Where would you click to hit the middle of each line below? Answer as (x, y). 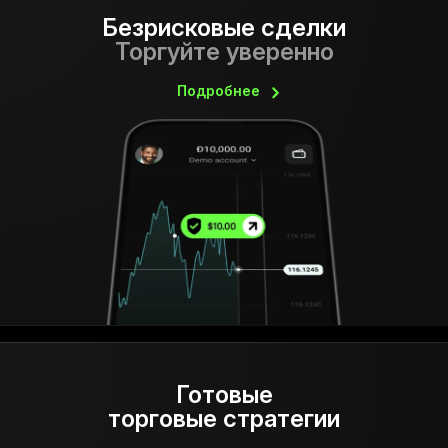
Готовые (224, 395)
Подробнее (218, 91)
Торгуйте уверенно (224, 52)
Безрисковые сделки (224, 28)
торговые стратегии (224, 419)
